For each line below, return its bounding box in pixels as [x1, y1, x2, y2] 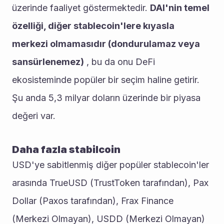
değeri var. [12, 110, 55, 121]
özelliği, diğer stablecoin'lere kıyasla [12, 20, 174, 31]
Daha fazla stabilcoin [12, 143, 120, 155]
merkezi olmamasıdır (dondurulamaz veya [12, 38, 200, 49]
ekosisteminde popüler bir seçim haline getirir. [12, 74, 199, 85]
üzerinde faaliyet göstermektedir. [12, 2, 150, 13]
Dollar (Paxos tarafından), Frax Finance [12, 195, 173, 206]
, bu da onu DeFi [84, 56, 155, 67]
